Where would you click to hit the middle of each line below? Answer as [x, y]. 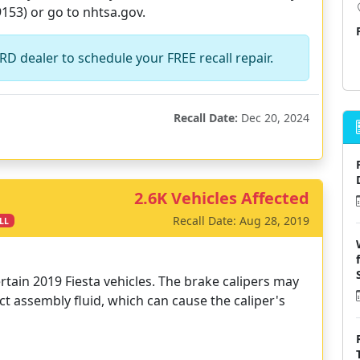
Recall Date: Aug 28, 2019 [241, 221]
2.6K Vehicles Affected [222, 198]
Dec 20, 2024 [274, 118]
